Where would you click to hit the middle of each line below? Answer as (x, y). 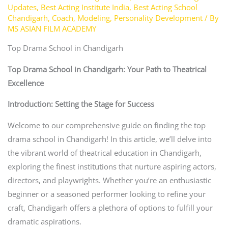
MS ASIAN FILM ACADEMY (52, 28)
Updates (22, 7)
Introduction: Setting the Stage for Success (81, 104)
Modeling (93, 18)
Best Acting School (165, 7)
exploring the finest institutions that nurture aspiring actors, (112, 166)
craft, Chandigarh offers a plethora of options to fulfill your (110, 207)
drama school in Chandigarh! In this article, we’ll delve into (109, 139)
